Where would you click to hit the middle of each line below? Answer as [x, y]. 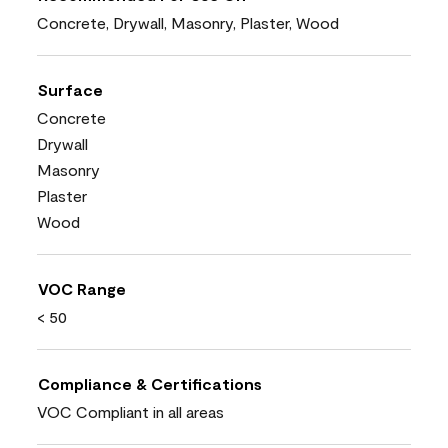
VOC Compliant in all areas [130, 411]
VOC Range [82, 288]
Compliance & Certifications [150, 383]
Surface [70, 89]
